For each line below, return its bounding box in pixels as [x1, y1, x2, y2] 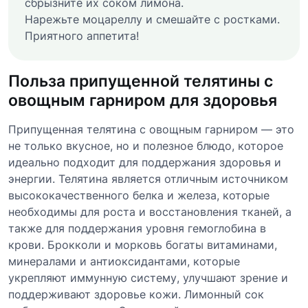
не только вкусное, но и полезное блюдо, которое [8, 138, 283, 153]
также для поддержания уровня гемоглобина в [8, 221, 266, 235]
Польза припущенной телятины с [8, 70, 273, 91]
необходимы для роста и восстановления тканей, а [8, 204, 291, 219]
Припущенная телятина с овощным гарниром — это [8, 122, 294, 136]
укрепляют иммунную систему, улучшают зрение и [8, 270, 288, 285]
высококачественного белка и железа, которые [8, 188, 269, 202]
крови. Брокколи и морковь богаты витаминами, [8, 237, 277, 252]
